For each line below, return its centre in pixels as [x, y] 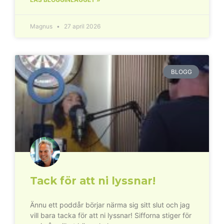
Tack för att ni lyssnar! [93, 181]
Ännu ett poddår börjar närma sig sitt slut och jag [110, 205]
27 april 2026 [81, 26]
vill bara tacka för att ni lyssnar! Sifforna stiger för [111, 215]
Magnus [42, 26]
